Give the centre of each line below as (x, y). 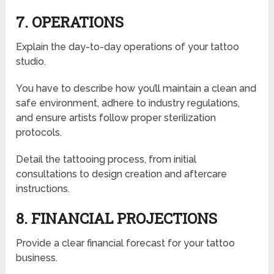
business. (37, 258)
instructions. (43, 189)
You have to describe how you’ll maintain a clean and (136, 89)
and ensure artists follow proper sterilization (116, 118)
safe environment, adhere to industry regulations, (128, 103)
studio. (31, 62)
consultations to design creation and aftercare (122, 174)
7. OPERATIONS (70, 22)
